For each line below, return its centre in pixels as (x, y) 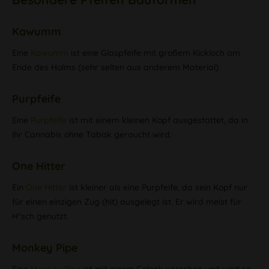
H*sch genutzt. (40, 216)
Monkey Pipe (45, 248)
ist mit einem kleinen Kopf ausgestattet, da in (157, 120)
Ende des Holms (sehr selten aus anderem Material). (116, 67)
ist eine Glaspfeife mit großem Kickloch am (154, 53)
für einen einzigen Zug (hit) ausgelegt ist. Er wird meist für (127, 202)
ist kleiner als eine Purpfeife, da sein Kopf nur (157, 187)
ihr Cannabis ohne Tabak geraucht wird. (92, 134)
